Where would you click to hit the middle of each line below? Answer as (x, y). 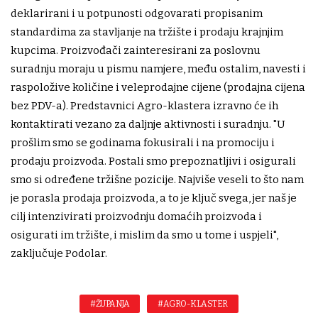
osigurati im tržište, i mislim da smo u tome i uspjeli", (144, 235)
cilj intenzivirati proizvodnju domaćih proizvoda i (136, 216)
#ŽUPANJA (110, 303)
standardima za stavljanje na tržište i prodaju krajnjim (147, 32)
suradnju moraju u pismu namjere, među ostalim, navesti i (158, 68)
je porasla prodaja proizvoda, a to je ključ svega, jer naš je (154, 198)
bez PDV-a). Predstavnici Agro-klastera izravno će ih (144, 105)
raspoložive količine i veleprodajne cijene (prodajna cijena (158, 87)
